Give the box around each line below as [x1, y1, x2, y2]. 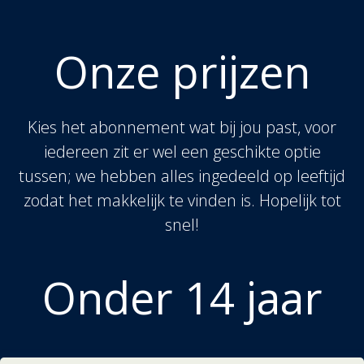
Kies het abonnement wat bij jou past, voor [28, 116, 336, 138]
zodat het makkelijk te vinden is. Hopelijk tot [23, 189, 341, 211]
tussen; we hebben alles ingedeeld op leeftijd [19, 165, 345, 187]
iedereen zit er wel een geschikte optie [43, 141, 321, 162]
